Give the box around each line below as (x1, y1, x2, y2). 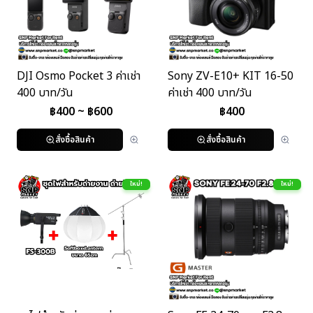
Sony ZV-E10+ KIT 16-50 (168, 68, 293, 85)
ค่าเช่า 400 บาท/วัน (168, 85, 252, 101)
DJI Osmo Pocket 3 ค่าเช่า (17, 68, 140, 85)
